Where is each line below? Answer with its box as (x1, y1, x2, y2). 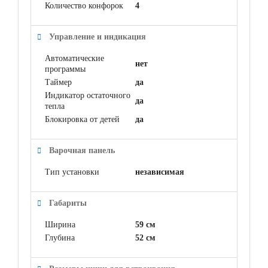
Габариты (49, 198, 87, 208)
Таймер (45, 77, 72, 87)
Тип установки (45, 167, 99, 176)
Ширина (45, 220, 75, 229)
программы (45, 64, 86, 74)
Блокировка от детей (45, 114, 120, 124)
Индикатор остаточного (45, 90, 130, 100)
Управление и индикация (49, 32, 146, 41)
